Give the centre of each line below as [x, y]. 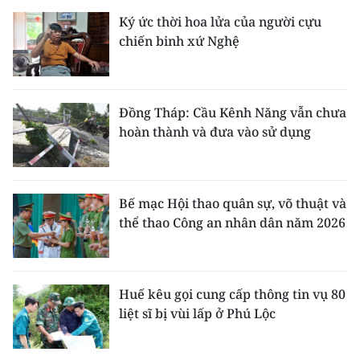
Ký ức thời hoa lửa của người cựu [220, 22]
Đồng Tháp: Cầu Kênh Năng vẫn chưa [233, 113]
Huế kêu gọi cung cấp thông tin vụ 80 [232, 295]
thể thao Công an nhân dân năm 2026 [232, 223]
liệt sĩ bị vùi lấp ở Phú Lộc [197, 314]
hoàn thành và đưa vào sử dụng [215, 132]
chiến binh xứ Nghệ [179, 41]
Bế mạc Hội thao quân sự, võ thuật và [233, 204]
